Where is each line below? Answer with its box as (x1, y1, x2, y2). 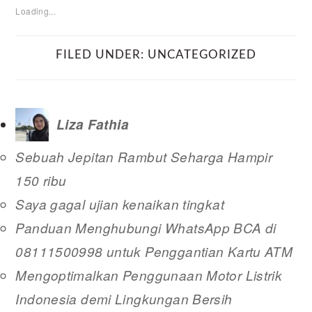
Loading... (15, 5, 56, 17)
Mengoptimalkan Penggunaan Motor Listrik (15, 266, 283, 284)
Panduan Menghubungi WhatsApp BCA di (15, 219, 276, 237)
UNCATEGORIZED (148, 49, 256, 61)
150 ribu (15, 171, 67, 189)
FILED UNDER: (56, 49, 148, 61)
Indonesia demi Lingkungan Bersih (15, 290, 233, 308)
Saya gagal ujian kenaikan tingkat (15, 195, 224, 213)
